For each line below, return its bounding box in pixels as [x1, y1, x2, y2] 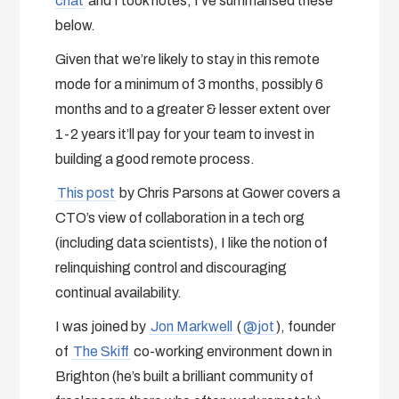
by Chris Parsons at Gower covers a [117, 184, 341, 200]
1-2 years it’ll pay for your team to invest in [55, 126, 315, 142]
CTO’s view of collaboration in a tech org [55, 209, 305, 225]
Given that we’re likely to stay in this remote [55, 51, 321, 67]
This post [57, 184, 116, 200]
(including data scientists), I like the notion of [55, 234, 329, 250]
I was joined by [55, 318, 150, 334]
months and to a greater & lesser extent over [55, 101, 331, 117]
